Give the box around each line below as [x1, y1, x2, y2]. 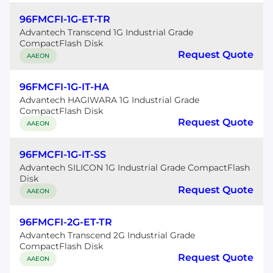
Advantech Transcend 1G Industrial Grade [19, 27, 193, 38]
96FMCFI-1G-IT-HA [19, 81, 109, 93]
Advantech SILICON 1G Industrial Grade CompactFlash [19, 162, 250, 173]
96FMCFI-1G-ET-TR [19, 13, 110, 25]
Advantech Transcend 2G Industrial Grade [19, 230, 195, 241]
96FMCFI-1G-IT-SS [19, 149, 106, 160]
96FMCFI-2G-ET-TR [19, 216, 112, 228]
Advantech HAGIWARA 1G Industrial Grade [19, 94, 199, 105]
